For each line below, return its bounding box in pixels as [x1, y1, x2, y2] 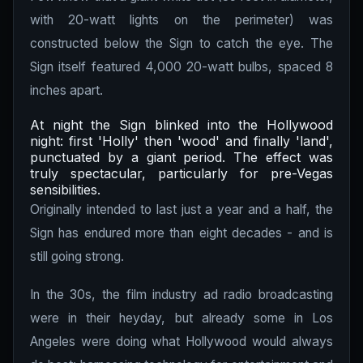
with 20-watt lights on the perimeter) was [30, 12, 333, 28]
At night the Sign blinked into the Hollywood [30, 117, 333, 133]
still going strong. [30, 249, 124, 264]
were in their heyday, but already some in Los [30, 310, 333, 326]
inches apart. [30, 83, 103, 98]
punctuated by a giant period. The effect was [30, 149, 333, 165]
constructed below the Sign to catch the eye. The [30, 36, 333, 51]
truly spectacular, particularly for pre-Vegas [30, 165, 333, 181]
